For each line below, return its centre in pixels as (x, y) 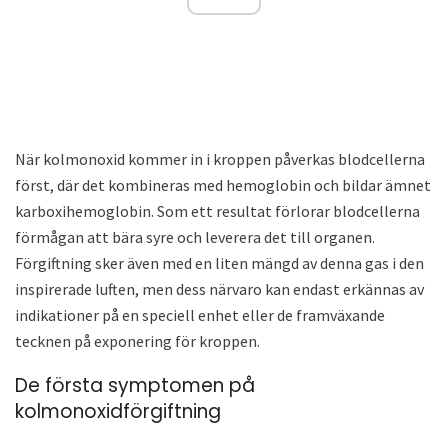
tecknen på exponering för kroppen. (137, 340)
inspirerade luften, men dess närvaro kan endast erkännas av (219, 288)
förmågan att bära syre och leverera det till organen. (195, 236)
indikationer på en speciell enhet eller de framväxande (200, 314)
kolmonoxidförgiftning (118, 411)
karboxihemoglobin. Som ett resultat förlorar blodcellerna (217, 210)
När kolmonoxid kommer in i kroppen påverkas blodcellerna (220, 158)
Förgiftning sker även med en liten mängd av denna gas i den (219, 262)
